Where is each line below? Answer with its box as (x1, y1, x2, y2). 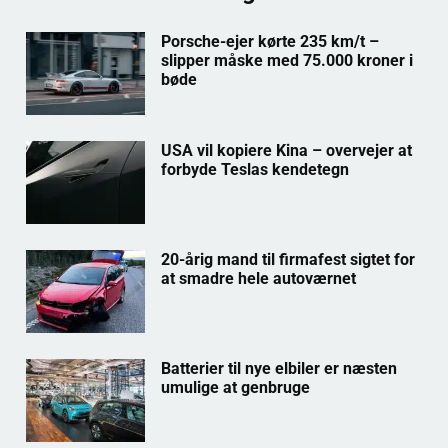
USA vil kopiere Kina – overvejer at (160, 140, 412, 160)
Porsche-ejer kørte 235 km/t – (160, 31, 379, 51)
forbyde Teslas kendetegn (160, 159, 349, 179)
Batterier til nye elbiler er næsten (160, 359, 397, 379)
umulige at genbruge (160, 378, 310, 398)
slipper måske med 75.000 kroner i (160, 50, 413, 70)
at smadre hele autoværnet (160, 268, 356, 288)
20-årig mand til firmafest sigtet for (160, 249, 415, 269)
